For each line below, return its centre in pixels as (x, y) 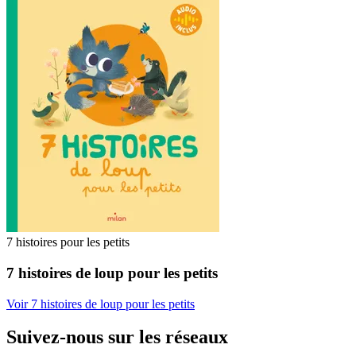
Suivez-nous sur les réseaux (117, 337)
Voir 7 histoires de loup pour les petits (101, 304)
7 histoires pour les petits (68, 242)
